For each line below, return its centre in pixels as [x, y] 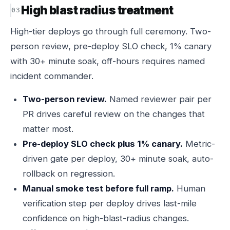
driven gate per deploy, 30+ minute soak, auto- [118, 159]
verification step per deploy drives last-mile [110, 203]
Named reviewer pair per [159, 99]
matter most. [48, 129]
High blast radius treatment [97, 10]
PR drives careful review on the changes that [114, 114]
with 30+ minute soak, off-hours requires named [108, 61]
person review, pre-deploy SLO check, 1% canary [111, 46]
